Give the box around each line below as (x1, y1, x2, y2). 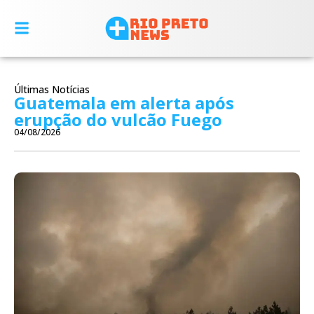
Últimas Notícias (14, 82, 90, 96)
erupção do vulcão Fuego (14, 107, 222, 131)
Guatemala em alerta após (14, 90, 234, 114)
